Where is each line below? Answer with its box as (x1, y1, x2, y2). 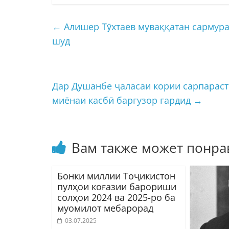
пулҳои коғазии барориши (57, 180, 176, 193)
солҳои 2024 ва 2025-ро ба (57, 191, 175, 203)
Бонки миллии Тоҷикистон (57, 169, 175, 182)
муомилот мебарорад (57, 201, 153, 214)
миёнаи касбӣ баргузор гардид (52, 94, 193, 106)
